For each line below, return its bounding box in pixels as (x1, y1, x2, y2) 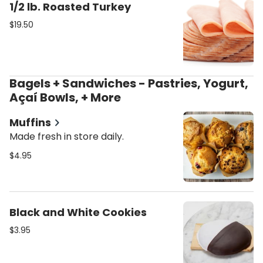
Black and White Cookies (9, 205, 147, 220)
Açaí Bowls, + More (9, 89, 121, 106)
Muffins (9, 115, 51, 130)
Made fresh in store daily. (9, 130, 124, 143)
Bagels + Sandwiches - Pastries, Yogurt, (9, 75, 17, 92)
